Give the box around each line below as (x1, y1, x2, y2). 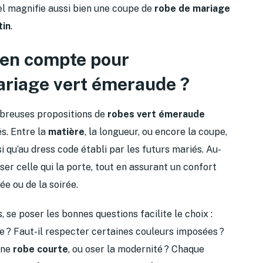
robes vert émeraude (107, 108, 205, 120)
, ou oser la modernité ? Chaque (68, 243, 204, 255)
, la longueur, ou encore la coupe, (85, 126, 227, 137)
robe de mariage (154, 2, 230, 14)
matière (48, 126, 85, 137)
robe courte (13, 243, 68, 255)
